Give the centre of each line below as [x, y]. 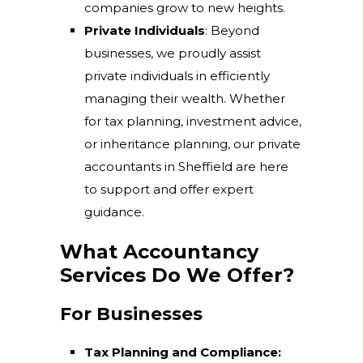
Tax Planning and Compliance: [183, 352]
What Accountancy [159, 252]
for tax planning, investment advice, [193, 121]
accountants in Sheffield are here [186, 167]
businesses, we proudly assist [173, 53]
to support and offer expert [169, 189]
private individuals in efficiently [177, 76]
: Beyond [232, 30]
